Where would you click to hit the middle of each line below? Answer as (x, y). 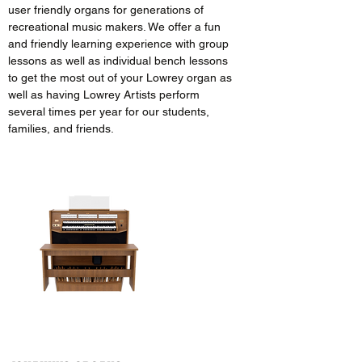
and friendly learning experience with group (118, 44)
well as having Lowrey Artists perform (104, 95)
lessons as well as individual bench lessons (120, 61)
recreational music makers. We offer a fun (114, 27)
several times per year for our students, (109, 112)
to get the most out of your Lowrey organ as (120, 78)
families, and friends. (61, 128)
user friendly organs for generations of (106, 10)
